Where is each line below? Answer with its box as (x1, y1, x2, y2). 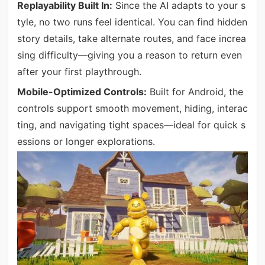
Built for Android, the (146, 86, 243, 98)
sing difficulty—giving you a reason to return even (17, 49, 242, 61)
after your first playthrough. (17, 65, 141, 77)
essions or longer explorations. (17, 135, 155, 148)
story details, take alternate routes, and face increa (17, 32, 246, 44)
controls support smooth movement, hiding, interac (17, 102, 248, 115)
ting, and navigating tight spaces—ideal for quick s (17, 119, 245, 131)
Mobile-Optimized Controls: (17, 86, 147, 98)
